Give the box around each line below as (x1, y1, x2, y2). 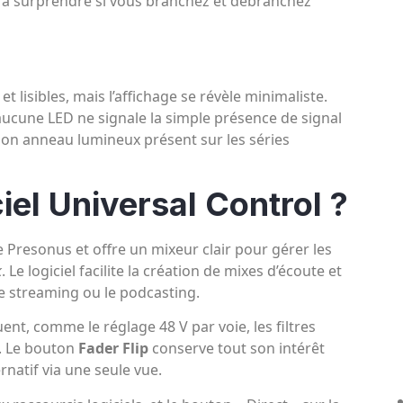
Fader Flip (78, 338, 148, 359)
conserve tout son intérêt (148, 338, 325, 359)
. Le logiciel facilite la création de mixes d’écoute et (2, 260, 342, 281)
